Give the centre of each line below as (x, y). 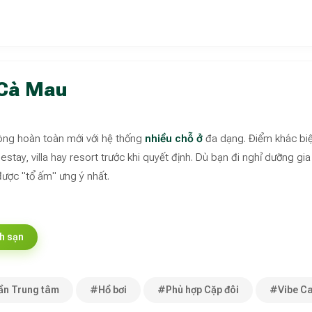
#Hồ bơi (108, 289)
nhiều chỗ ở (174, 138)
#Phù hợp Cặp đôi (198, 289)
